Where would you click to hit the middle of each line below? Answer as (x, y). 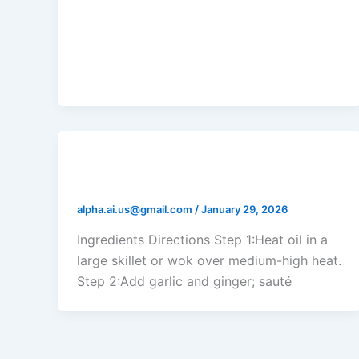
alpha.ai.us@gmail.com (136, 210)
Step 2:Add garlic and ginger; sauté (184, 281)
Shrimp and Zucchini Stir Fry (187, 182)
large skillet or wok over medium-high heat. (209, 260)
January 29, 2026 (244, 210)
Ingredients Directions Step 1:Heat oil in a (202, 239)
